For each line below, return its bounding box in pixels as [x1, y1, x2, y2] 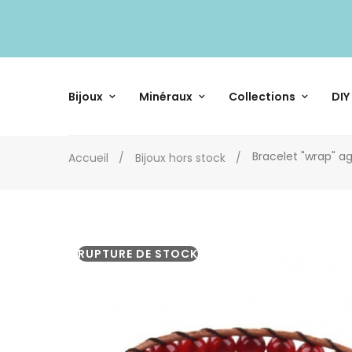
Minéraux [139, 88, 192, 104]
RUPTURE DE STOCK [78, 245, 198, 262]
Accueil [68, 149, 108, 166]
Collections [229, 88, 295, 104]
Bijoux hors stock [135, 149, 225, 166]
